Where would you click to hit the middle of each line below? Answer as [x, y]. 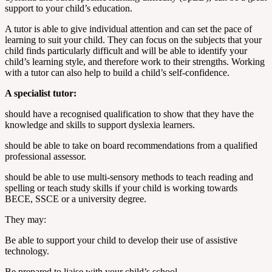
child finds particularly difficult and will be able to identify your [126, 51]
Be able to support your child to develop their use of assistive [121, 240]
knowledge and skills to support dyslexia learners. [100, 125]
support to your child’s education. [69, 8]
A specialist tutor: [41, 93]
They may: [25, 220]
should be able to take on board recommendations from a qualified [131, 146]
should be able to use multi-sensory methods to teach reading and [129, 177]
